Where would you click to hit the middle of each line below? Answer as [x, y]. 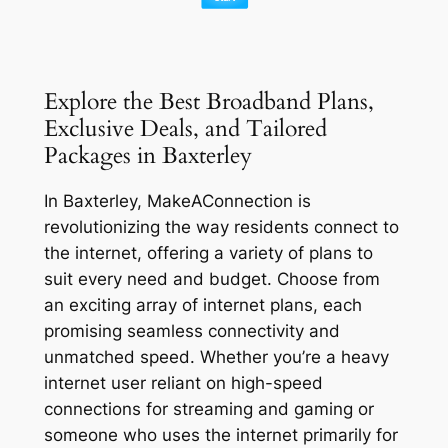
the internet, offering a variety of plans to [208, 252]
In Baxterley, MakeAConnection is [177, 200]
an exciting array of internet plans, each [202, 304]
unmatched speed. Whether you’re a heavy [216, 356]
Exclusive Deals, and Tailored [185, 128]
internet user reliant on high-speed [183, 382]
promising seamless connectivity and [191, 330]
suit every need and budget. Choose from [211, 278]
